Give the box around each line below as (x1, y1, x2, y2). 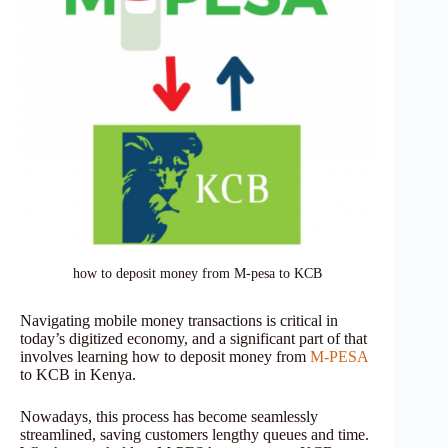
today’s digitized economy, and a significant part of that (20, 329, 367, 347)
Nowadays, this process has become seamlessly (20, 407, 318, 425)
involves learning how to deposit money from (20, 347, 310, 365)
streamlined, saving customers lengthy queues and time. (20, 425, 369, 443)
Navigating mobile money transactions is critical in (20, 311, 338, 329)
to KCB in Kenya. (20, 365, 140, 383)
